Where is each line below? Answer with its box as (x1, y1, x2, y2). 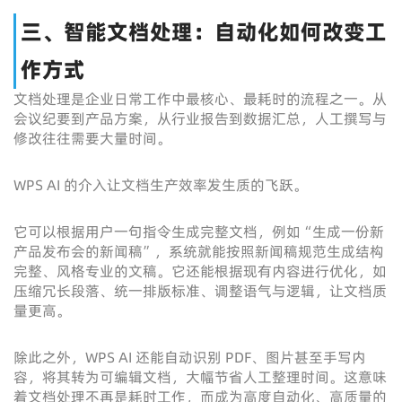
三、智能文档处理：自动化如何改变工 (21, 17, 387, 47)
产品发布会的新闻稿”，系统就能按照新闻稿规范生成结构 (13, 241, 384, 261)
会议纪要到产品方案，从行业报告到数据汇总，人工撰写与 (13, 109, 387, 128)
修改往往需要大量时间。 (13, 128, 171, 148)
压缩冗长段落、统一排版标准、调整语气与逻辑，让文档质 (13, 281, 387, 301)
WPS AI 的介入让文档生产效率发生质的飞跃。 (13, 175, 308, 195)
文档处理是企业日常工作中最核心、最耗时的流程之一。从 (13, 89, 387, 109)
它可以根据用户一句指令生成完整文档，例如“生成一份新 (13, 222, 384, 241)
